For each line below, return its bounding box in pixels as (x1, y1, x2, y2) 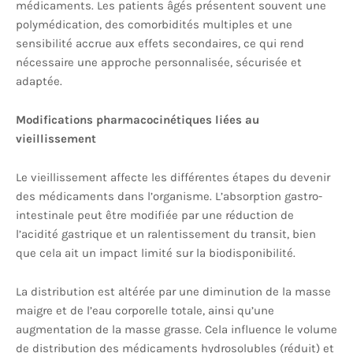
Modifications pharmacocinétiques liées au (16, 113, 259, 127)
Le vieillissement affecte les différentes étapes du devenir (16, 170, 330, 184)
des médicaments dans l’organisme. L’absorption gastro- (16, 189, 322, 203)
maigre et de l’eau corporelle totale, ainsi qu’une (16, 303, 274, 318)
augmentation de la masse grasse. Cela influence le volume (16, 322, 337, 336)
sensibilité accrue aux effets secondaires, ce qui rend (16, 36, 304, 50)
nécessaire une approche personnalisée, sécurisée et (16, 55, 302, 69)
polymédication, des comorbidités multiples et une (16, 17, 292, 32)
